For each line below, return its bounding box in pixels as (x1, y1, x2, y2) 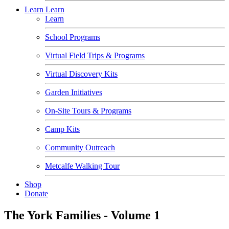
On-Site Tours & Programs (45, 106, 131, 115)
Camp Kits (45, 125, 80, 133)
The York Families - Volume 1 (4, 208, 160, 222)
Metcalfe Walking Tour (45, 162, 120, 170)
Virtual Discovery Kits (45, 70, 118, 78)
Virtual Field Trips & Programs (45, 51, 145, 60)
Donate (25, 189, 48, 198)
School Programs (45, 33, 100, 41)
